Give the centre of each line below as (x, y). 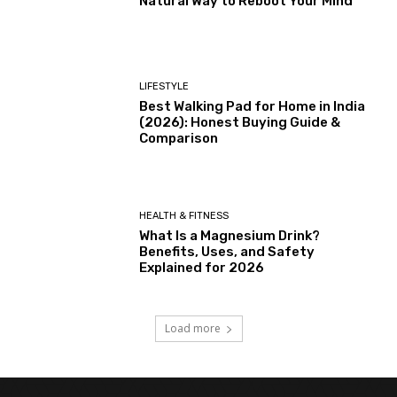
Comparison (179, 139)
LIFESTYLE (164, 87)
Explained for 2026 (202, 268)
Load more (192, 329)
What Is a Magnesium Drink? (230, 236)
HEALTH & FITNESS (184, 216)
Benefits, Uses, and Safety (227, 252)
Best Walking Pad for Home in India (253, 107)
